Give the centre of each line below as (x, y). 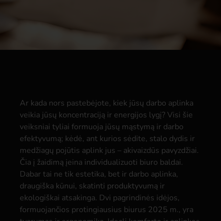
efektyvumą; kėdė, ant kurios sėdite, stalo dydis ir (107, 139)
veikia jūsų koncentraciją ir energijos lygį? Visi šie (106, 115)
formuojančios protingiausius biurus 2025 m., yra (107, 210)
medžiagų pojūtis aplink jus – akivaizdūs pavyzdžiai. (109, 150)
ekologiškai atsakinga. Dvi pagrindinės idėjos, (100, 198)
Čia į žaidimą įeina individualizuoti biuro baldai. (101, 162)
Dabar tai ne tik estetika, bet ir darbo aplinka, (99, 174)
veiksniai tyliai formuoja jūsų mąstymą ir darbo (102, 127)
